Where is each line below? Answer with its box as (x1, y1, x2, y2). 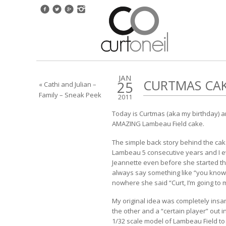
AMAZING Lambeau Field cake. (112, 119, 204, 129)
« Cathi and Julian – (39, 80, 96, 89)
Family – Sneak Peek (39, 90, 101, 99)
